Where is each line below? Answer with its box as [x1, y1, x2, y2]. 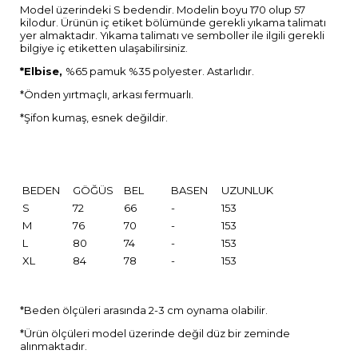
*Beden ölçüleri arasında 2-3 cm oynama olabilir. [20, 303, 268, 316]
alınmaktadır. [20, 339, 87, 352]
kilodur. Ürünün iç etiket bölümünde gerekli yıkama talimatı [20, 15, 326, 29]
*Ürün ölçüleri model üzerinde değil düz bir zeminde [20, 326, 290, 340]
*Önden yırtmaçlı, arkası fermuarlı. [20, 87, 193, 101]
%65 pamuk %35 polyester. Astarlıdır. [66, 64, 254, 78]
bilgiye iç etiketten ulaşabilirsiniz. [20, 41, 188, 54]
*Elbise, [20, 64, 66, 78]
